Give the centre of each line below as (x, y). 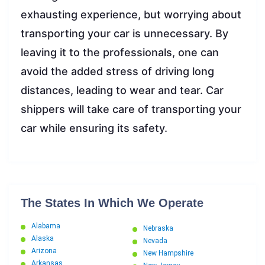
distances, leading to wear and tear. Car (122, 91)
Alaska (43, 239)
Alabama (46, 226)
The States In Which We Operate (112, 203)
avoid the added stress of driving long (117, 72)
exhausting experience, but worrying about (131, 15)
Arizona (44, 251)
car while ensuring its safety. (94, 128)
